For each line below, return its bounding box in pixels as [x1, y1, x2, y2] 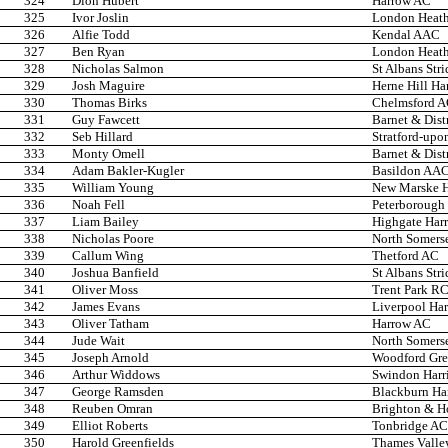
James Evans [72, 299, 140, 315]
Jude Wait [72, 333, 125, 349]
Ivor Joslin [72, 10, 129, 26]
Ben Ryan [72, 44, 125, 60]
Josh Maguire [72, 78, 145, 94]
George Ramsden [72, 384, 164, 400]
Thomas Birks [72, 95, 147, 111]
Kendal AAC [372, 27, 440, 43]
